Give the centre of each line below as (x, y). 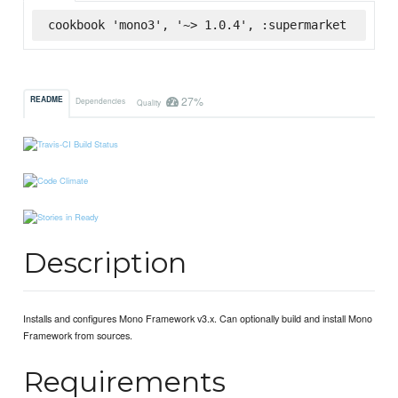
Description (105, 262)
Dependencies (101, 100)
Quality (149, 102)
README (47, 100)
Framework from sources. (78, 334)
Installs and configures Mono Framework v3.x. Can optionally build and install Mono (198, 318)
